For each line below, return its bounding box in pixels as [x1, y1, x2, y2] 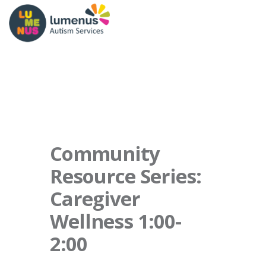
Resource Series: [50, 163, 201, 189]
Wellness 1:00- [50, 208, 181, 235]
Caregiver [50, 185, 140, 212]
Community [50, 140, 160, 167]
